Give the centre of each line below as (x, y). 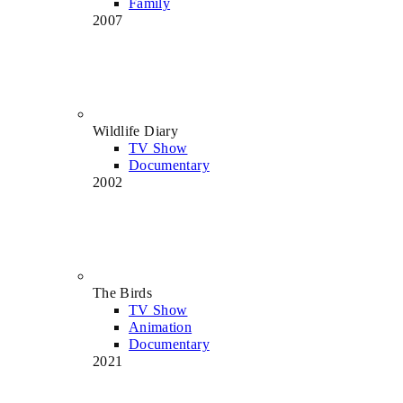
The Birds (123, 292)
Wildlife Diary (135, 130)
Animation (161, 327)
